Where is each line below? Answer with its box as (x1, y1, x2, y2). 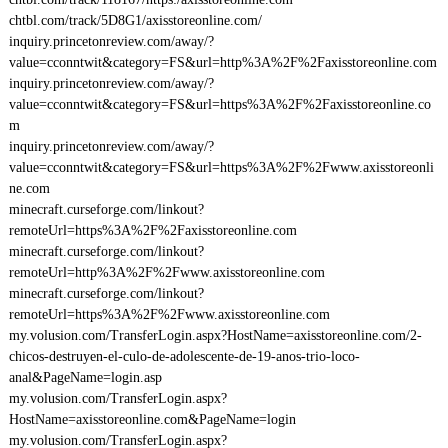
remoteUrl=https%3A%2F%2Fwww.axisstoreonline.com (8, 307, 330, 322)
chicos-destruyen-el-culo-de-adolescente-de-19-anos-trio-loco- (8, 349, 360, 364)
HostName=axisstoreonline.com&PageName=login (8, 412, 296, 427)
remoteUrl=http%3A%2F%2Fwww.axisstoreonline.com (8, 265, 325, 280)
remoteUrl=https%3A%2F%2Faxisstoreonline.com (8, 223, 297, 238)
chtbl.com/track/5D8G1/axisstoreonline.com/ (8, 13, 262, 28)
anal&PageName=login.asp (8, 370, 162, 385)
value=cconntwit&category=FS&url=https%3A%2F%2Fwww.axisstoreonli (8, 160, 434, 175)
